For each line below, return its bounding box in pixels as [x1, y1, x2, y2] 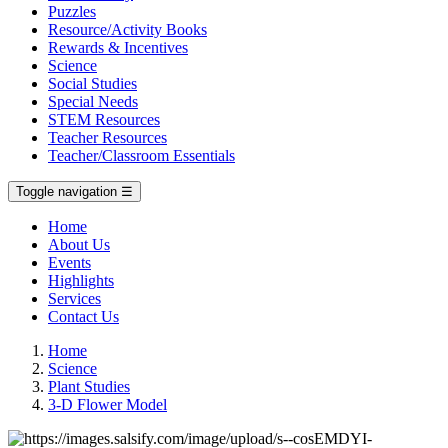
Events [48, 254, 91, 271]
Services [48, 290, 101, 307]
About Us [48, 236, 110, 253]
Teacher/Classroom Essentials [48, 147, 235, 164]
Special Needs [48, 93, 138, 110]
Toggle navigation [16, 184, 117, 199]
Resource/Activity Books [48, 21, 207, 38]
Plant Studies [48, 378, 130, 395]
